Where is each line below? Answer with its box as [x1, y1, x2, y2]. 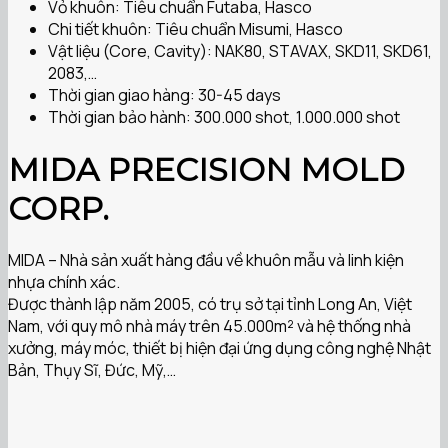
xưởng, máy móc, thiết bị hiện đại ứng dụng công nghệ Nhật [8, 337, 431, 360]
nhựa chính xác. [8, 271, 120, 294]
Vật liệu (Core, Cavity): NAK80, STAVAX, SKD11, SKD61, [48, 40, 432, 63]
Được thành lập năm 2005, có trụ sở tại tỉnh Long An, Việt [8, 293, 412, 316]
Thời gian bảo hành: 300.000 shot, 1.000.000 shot [48, 106, 400, 129]
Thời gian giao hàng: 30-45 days [48, 84, 281, 107]
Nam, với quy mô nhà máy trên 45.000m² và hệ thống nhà [8, 315, 411, 338]
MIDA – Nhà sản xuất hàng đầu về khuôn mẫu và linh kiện [8, 249, 404, 272]
